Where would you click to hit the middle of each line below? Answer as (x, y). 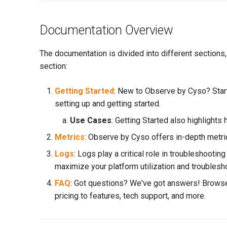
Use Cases (91, 120)
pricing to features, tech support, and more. (130, 196)
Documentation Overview (106, 30)
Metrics (70, 137)
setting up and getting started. (108, 104)
